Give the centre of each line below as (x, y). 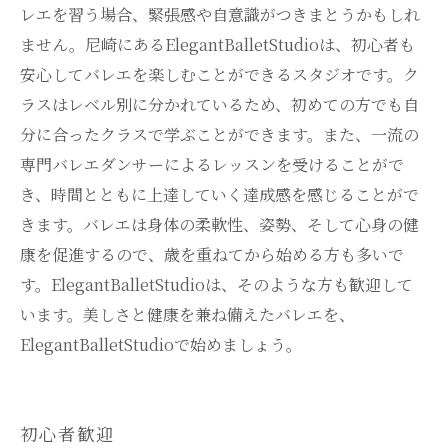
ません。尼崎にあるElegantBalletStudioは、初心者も (217, 44)
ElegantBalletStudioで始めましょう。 (161, 344)
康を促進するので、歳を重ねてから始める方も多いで (212, 254)
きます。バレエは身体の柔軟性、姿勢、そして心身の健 (219, 224)
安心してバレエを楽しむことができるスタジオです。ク (219, 74)
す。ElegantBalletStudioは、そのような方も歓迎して (216, 284)
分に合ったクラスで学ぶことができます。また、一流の (219, 134)
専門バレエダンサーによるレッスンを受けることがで (212, 164)
